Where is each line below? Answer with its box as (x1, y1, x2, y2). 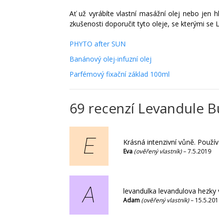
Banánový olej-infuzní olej (69, 54, 152, 64)
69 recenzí (69, 99, 138, 118)
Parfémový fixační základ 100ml (69, 69, 170, 79)
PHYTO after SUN (69, 39, 126, 49)
